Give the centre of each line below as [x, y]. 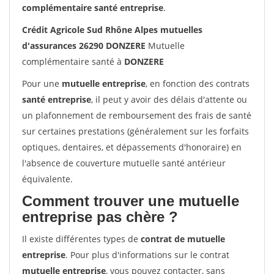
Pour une [42, 83]
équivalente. [47, 179]
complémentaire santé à [73, 61]
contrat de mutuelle [183, 239]
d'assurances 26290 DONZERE [84, 46]
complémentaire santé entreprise [93, 8]
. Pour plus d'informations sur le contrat [147, 255]
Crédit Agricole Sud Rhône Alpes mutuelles [112, 30]
